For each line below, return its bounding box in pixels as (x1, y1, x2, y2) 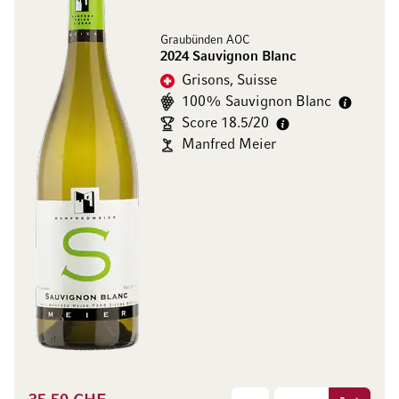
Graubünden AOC (160, 35, 249, 46)
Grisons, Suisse (182, 74, 277, 88)
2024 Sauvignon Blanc (160, 51, 297, 63)
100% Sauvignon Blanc (182, 95, 331, 110)
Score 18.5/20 (182, 117, 269, 131)
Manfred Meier (182, 138, 276, 152)
